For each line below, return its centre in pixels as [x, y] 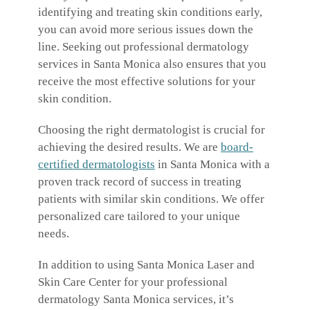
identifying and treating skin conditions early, [150, 12]
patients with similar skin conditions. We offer [151, 199]
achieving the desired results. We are [129, 147]
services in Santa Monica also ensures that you [152, 64]
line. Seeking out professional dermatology [144, 47]
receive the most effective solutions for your [147, 82]
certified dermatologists [97, 165]
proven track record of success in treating [140, 182]
